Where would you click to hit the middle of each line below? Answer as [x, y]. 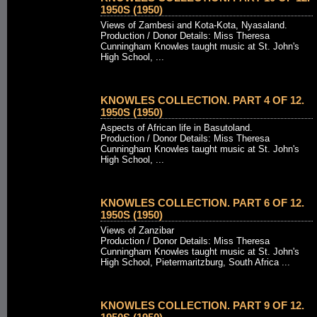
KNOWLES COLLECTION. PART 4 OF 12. [202, 100]
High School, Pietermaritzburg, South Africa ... [195, 262]
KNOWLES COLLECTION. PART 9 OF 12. [202, 305]
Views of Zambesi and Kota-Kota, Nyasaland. [194, 25]
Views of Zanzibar [137, 230]
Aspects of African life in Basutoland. [177, 128]
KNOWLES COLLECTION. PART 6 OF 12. [202, 203]
